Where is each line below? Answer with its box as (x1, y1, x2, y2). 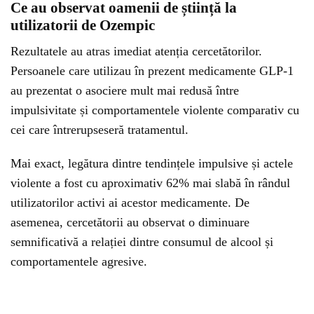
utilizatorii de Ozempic (11, 17, 155, 34)
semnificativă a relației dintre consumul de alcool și (11, 235, 273, 249)
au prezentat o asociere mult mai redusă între (11, 83, 239, 97)
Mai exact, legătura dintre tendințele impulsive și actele (11, 156, 293, 170)
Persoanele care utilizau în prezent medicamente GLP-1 (11, 64, 294, 78)
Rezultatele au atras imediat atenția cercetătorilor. (11, 44, 262, 58)
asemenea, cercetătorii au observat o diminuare (11, 215, 250, 229)
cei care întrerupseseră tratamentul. (11, 123, 189, 137)
